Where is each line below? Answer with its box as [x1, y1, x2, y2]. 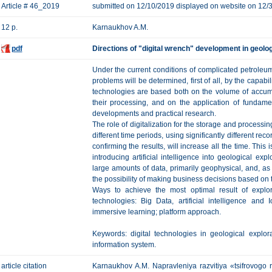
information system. [92, 240, 156, 249]
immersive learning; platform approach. [92, 208, 221, 216]
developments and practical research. [92, 109, 216, 118]
